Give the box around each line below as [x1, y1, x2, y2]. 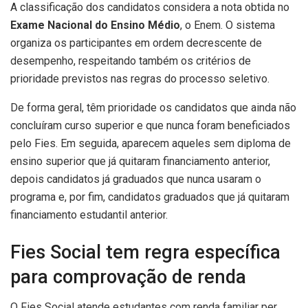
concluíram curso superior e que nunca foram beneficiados [10, 119, 290, 133]
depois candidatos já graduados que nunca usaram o [10, 173, 261, 186]
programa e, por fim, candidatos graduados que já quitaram [10, 190, 289, 204]
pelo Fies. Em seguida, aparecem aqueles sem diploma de [10, 137, 291, 151]
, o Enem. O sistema [180, 19, 275, 32]
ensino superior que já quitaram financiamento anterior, [10, 155, 270, 168]
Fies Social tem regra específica [10, 241, 280, 263]
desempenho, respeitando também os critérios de [10, 54, 251, 68]
